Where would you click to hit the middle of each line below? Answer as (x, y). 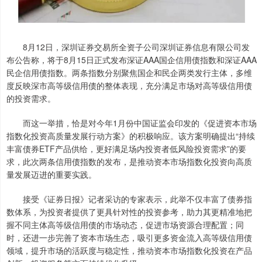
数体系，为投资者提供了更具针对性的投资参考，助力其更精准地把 (129, 211)
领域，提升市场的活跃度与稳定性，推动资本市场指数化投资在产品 (129, 250)
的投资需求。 (31, 98)
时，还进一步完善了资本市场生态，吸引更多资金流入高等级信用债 (129, 237)
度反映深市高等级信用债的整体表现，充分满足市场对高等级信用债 (129, 85)
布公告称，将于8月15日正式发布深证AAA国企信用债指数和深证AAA (132, 59)
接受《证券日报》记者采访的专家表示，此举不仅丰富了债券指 (129, 199)
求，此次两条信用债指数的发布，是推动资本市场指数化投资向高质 (129, 161)
